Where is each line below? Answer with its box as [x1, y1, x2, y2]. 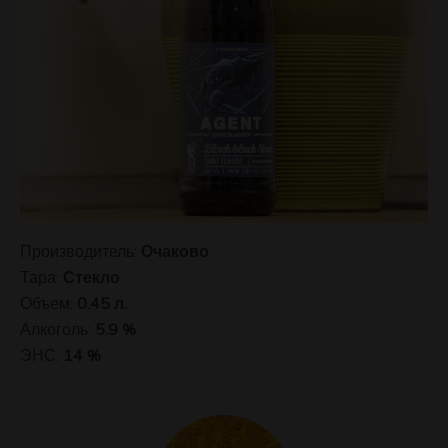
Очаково [141, 241, 209, 261]
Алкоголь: [20, 319, 95, 339]
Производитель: [20, 241, 141, 261]
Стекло [63, 267, 120, 287]
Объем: [20, 293, 77, 313]
